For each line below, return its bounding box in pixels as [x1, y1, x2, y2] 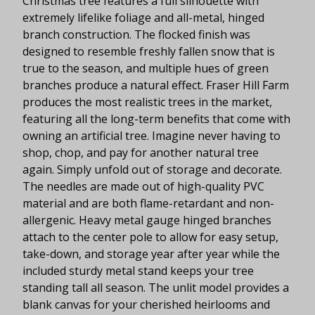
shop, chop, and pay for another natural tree [22, 144, 259, 160]
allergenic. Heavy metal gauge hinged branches [22, 212, 271, 228]
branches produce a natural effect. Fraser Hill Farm [22, 77, 289, 93]
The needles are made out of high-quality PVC [22, 178, 264, 194]
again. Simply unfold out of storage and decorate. [22, 161, 282, 177]
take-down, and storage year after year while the [22, 245, 280, 262]
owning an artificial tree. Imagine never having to [22, 127, 281, 143]
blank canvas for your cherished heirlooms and [22, 296, 270, 312]
